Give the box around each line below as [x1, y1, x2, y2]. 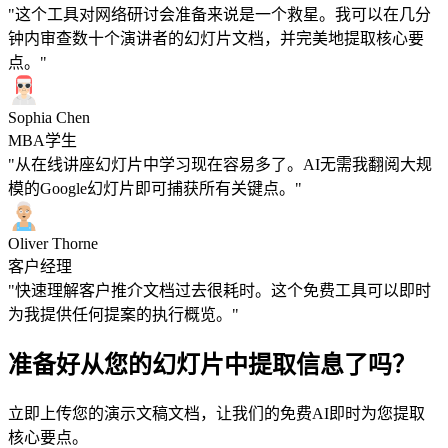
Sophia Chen [8, 109, 90, 127]
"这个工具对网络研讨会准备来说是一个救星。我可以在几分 [8, 6, 431, 24]
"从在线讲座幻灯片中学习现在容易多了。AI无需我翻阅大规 [8, 156, 432, 174]
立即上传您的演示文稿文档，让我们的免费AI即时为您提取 [8, 405, 425, 423]
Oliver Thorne [8, 235, 98, 253]
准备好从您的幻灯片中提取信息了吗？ [8, 352, 416, 379]
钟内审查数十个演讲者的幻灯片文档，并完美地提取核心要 [8, 30, 424, 48]
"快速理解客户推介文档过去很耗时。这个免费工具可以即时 [8, 282, 431, 300]
